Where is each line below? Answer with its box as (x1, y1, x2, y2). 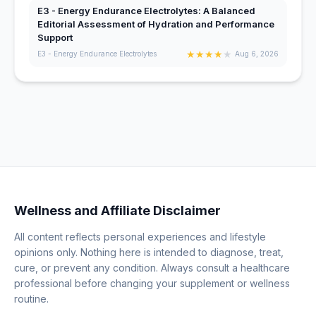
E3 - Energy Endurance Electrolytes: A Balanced (37, 4, 255, 16)
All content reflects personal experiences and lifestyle (14, 231, 266, 243)
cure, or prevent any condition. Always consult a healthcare (14, 262, 290, 274)
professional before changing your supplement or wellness (14, 277, 290, 289)
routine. (14, 293, 49, 305)
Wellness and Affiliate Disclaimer (14, 203, 221, 218)
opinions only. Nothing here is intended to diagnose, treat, (14, 246, 284, 258)
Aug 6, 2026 (235, 49, 279, 59)
